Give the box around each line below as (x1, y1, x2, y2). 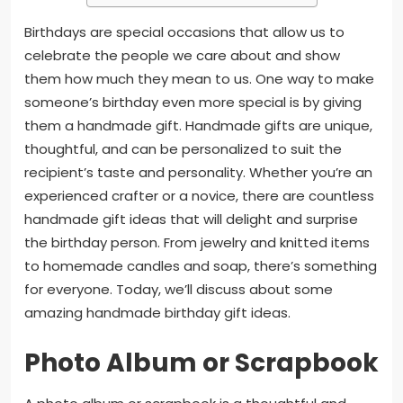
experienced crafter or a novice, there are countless (24, 185, 374, 205)
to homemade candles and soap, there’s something (24, 255, 377, 275)
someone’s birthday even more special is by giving (24, 92, 362, 112)
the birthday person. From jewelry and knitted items (24, 232, 370, 252)
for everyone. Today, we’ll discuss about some (24, 279, 333, 299)
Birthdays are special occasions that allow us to (24, 22, 345, 41)
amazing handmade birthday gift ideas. (24, 302, 294, 322)
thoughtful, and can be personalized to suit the (24, 139, 342, 158)
